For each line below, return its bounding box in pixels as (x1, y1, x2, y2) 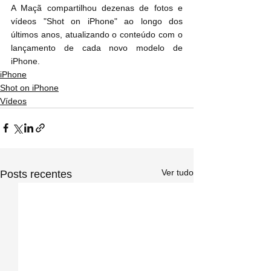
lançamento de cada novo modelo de (11, 42, 183, 53)
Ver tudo (162, 167, 194, 177)
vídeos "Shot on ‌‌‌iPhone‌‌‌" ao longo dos (11, 16, 88, 26)
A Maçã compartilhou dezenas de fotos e (11, 2, 183, 13)
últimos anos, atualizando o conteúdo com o (11, 29, 183, 39)
